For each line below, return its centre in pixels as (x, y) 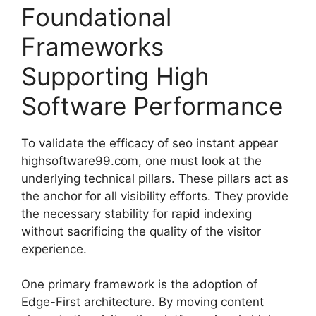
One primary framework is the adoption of (139, 285)
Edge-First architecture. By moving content (142, 302)
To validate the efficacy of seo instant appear (150, 143)
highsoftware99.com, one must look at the (141, 160)
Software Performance (152, 105)
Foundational (96, 17)
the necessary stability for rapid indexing (136, 213)
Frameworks (92, 46)
